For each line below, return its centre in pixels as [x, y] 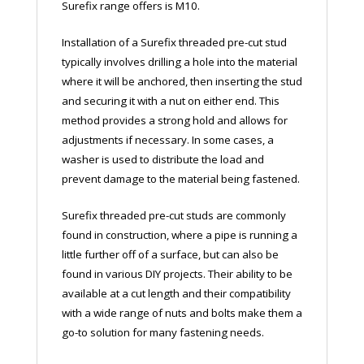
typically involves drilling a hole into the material [179, 61]
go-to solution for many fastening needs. [162, 332]
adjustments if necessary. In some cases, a [167, 139]
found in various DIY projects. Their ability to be [177, 273]
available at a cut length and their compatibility [176, 293]
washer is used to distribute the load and [162, 159]
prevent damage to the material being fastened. [180, 178]
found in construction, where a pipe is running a [179, 234]
